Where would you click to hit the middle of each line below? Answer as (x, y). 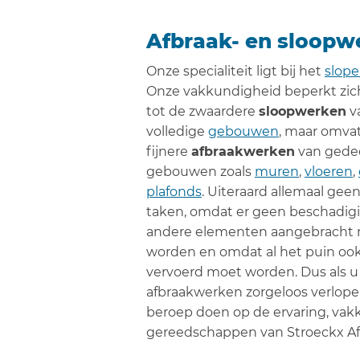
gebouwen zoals (200, 172)
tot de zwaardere (202, 111)
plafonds (174, 192)
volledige (177, 131)
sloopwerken (303, 111)
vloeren (329, 172)
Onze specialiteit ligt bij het (235, 71)
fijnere (169, 151)
